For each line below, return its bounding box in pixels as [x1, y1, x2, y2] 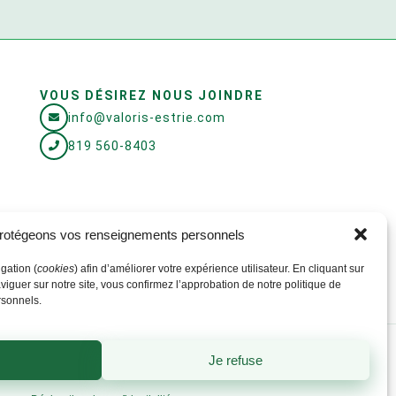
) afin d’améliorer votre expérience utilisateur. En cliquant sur [74, 263, 364, 275]
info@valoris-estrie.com [67, 110, 225, 125]
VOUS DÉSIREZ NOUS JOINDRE [39, 88, 263, 103]
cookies [37, 263, 74, 275]
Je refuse [208, 352, 263, 368]
